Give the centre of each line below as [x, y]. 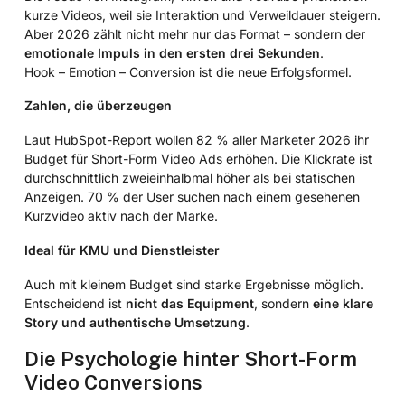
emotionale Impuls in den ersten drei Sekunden [172, 52]
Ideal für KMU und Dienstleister [122, 250]
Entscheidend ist [75, 303]
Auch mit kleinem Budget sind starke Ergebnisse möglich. [193, 284]
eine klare [343, 303]
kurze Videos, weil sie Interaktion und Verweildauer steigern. [202, 14]
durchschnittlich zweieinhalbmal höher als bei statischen [189, 178]
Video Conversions [113, 382]
